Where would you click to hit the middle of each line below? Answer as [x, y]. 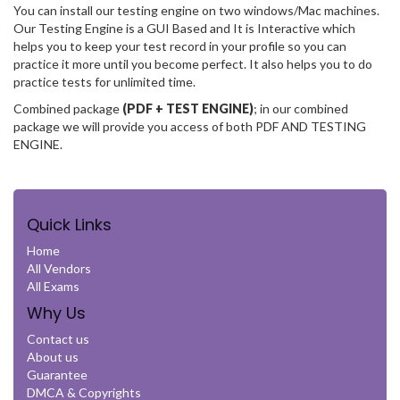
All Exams [53, 286]
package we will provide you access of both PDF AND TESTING [190, 126]
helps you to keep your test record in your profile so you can [180, 46]
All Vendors [59, 268]
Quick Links [69, 225]
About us [53, 357]
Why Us [56, 313]
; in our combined [301, 108]
